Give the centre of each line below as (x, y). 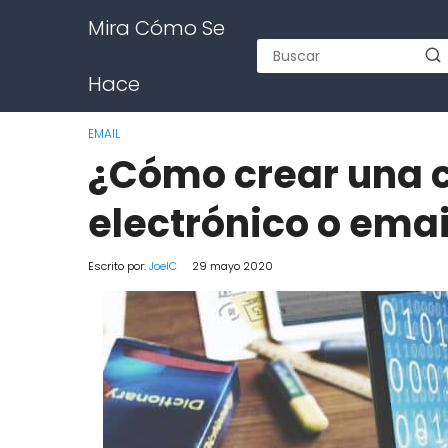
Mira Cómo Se (156, 28)
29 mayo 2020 (232, 266)
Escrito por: (118, 266)
